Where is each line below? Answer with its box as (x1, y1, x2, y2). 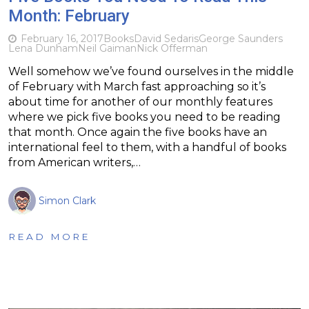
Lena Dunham (8, 41, 78, 54)
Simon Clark (39, 194, 96, 207)
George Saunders (199, 32, 283, 45)
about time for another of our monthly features (8, 94, 272, 108)
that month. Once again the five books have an (8, 125, 267, 139)
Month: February (8, 6, 130, 26)
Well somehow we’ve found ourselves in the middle (8, 64, 294, 78)
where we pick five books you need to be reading (8, 110, 281, 123)
